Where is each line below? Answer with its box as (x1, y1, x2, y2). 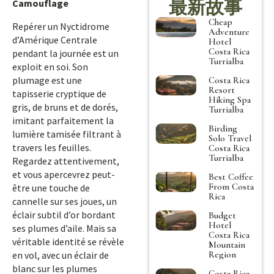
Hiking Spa (209, 94, 251, 105)
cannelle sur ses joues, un (12, 195, 117, 207)
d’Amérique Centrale (12, 34, 97, 46)
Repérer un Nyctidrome (12, 20, 109, 32)
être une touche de (12, 182, 90, 194)
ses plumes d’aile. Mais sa (12, 222, 116, 234)
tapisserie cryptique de (12, 87, 106, 100)
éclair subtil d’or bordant (12, 209, 116, 221)
